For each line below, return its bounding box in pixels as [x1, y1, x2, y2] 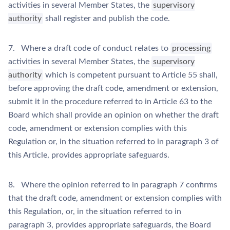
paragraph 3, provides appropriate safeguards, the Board [8, 221, 211, 229]
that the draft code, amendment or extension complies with [8, 194, 222, 202]
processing [172, 44, 211, 52]
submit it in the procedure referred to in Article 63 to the [8, 98, 212, 106]
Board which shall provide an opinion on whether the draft [8, 111, 219, 119]
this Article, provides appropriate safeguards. [8, 151, 169, 159]
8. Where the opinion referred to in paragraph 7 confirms [8, 181, 217, 189]
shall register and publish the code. [43, 14, 170, 23]
